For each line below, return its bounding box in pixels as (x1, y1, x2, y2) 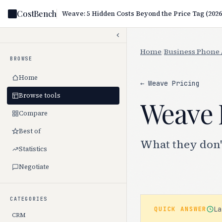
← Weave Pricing (140, 79, 200, 88)
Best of (19, 127, 41, 135)
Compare (19, 109, 48, 117)
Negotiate (19, 163, 49, 171)
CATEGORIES (10, 196, 48, 202)
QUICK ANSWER (154, 205, 207, 213)
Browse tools (19, 91, 60, 100)
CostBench (17, 8, 56, 19)
